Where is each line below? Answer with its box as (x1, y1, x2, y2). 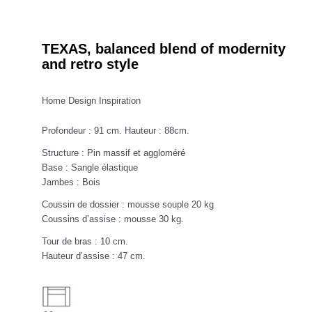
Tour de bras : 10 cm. (42, 235, 128, 247)
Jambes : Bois (42, 176, 100, 187)
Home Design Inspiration (42, 95, 141, 106)
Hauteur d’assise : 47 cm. (42, 250, 146, 261)
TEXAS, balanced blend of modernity (42, 40, 286, 56)
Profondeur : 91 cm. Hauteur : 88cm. (42, 125, 189, 136)
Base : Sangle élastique (42, 162, 138, 173)
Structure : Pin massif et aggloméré (42, 147, 185, 158)
